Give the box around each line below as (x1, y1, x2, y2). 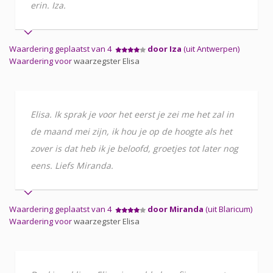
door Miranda (147, 203, 204, 214)
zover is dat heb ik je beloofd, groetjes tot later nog (30, 142, 238, 154)
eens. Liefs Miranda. (30, 159, 113, 171)
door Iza (147, 43, 182, 54)
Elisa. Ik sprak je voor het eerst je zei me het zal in (30, 108, 234, 120)
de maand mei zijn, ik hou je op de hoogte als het (30, 125, 232, 137)
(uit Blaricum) (204, 203, 252, 214)
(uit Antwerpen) (182, 43, 239, 54)
